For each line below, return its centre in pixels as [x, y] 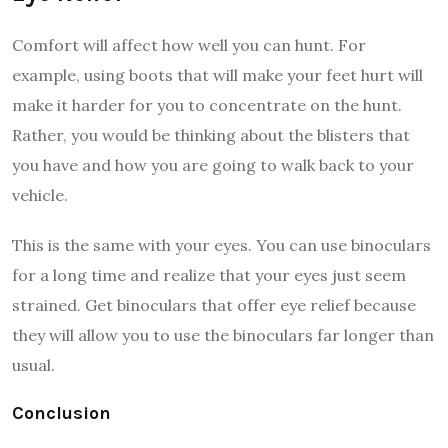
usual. [33, 365]
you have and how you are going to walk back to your [213, 165]
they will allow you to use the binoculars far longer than [223, 335]
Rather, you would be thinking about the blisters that [211, 135]
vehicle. [40, 195]
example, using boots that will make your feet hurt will [217, 75]
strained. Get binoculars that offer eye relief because [214, 305]
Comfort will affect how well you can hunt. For [189, 45]
